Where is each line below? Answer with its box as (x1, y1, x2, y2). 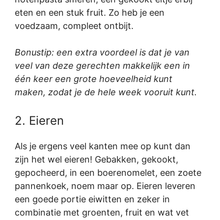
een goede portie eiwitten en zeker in (15, 194, 170, 205)
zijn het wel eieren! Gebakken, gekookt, (15, 154, 178, 165)
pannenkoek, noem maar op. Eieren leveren (15, 181, 195, 192)
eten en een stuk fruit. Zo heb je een (15, 7, 165, 18)
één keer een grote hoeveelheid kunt (15, 74, 172, 84)
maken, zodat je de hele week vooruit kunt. (15, 87, 199, 98)
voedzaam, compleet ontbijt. (15, 21, 134, 31)
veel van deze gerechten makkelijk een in (15, 60, 190, 71)
